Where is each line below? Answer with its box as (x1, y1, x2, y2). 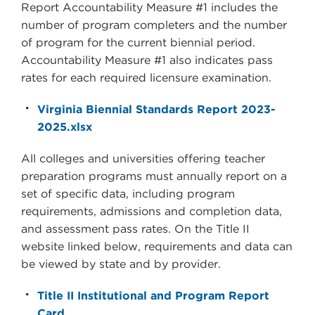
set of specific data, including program (21, 186, 235, 200)
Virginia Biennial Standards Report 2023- (37, 102, 276, 116)
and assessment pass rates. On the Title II (21, 221, 250, 236)
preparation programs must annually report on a (21, 169, 287, 183)
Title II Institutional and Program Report (37, 288, 269, 302)
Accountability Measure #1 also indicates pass (21, 53, 273, 67)
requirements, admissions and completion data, (21, 204, 282, 218)
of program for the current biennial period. (21, 35, 255, 49)
